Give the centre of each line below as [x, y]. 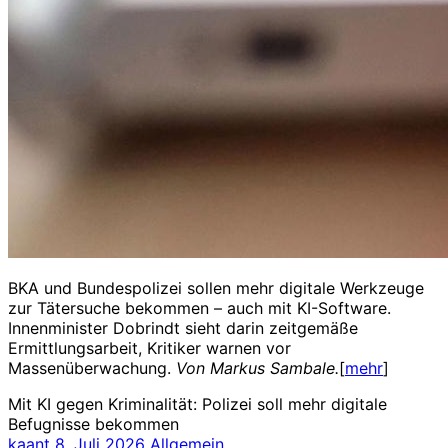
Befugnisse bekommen [96, 423]
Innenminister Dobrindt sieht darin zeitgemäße [183, 327]
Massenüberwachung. [92, 367]
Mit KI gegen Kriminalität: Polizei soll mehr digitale [197, 403]
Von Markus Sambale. [257, 367]
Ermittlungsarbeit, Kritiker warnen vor [149, 347]
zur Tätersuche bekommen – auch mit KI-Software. [199, 307]
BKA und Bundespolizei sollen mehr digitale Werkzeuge [216, 287]
